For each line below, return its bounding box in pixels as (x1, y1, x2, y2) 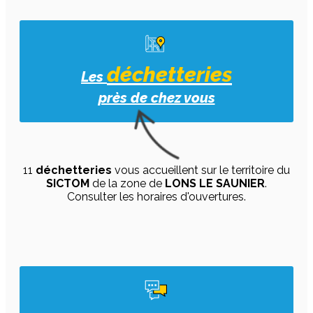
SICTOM (46, 177, 89, 190)
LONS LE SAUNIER (165, 177, 265, 190)
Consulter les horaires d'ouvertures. (67, 190, 246, 203)
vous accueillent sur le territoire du (112, 163, 290, 177)
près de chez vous (98, 89, 215, 106)
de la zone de (89, 177, 165, 190)
